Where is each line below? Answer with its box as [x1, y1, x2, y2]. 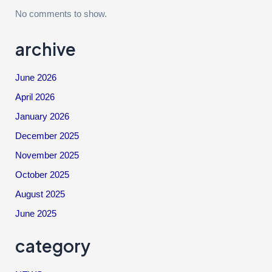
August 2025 [15, 189, 66, 199]
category [15, 235, 91, 257]
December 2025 [15, 131, 80, 141]
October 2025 [15, 169, 70, 180]
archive [15, 38, 76, 59]
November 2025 [15, 151, 80, 161]
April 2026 [15, 92, 55, 103]
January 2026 [15, 112, 70, 122]
